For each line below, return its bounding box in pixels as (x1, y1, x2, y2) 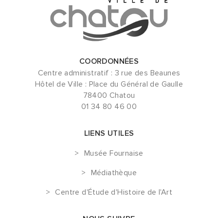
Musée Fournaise (84, 148, 144, 158)
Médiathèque (91, 167, 137, 178)
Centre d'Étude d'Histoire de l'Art (55, 187, 172, 197)
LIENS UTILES (84, 128, 134, 138)
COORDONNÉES (79, 56, 139, 66)
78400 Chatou (83, 90, 135, 100)
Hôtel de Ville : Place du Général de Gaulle (35, 79, 183, 89)
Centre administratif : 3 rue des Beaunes (37, 68, 181, 78)
